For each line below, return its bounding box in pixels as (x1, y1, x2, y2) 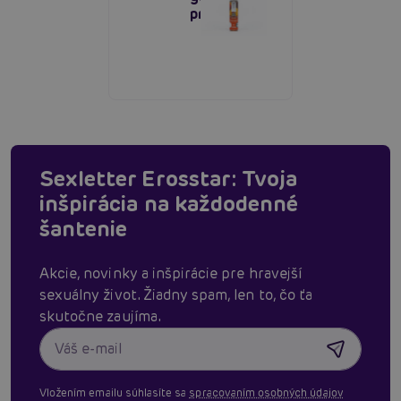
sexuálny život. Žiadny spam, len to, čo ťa (39, 285, 313, 304)
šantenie (39, 214, 128, 243)
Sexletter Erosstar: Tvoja (39, 164, 298, 192)
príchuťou (189, 4, 255, 23)
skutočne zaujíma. (39, 306, 161, 326)
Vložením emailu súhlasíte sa (39, 385, 190, 399)
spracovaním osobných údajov (189, 385, 344, 399)
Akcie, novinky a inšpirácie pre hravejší (39, 263, 302, 283)
